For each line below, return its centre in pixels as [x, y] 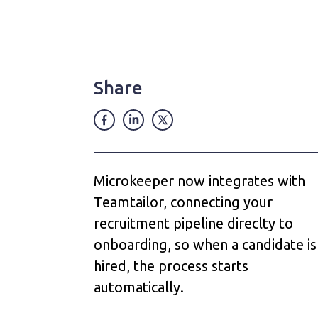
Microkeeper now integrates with [199, 181]
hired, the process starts [171, 266]
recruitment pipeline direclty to [193, 223]
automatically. [139, 287]
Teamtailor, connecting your [183, 202]
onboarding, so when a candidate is [205, 245]
